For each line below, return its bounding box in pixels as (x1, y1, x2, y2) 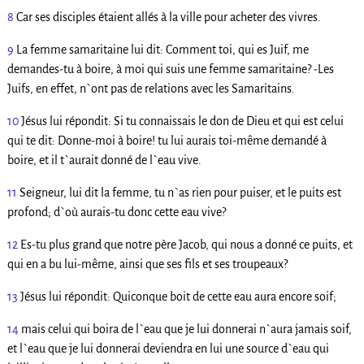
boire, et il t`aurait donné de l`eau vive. (6, 154, 201, 167)
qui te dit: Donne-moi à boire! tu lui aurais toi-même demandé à (6, 134, 327, 148)
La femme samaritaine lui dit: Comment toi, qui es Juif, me (15, 43, 309, 57)
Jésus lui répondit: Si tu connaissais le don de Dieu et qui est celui (20, 115, 344, 128)
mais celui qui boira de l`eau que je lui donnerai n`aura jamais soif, (20, 323, 352, 336)
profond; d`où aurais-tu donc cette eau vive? (6, 206, 226, 219)
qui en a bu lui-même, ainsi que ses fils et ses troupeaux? (6, 258, 288, 271)
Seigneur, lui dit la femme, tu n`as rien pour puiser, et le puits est (19, 186, 341, 200)
